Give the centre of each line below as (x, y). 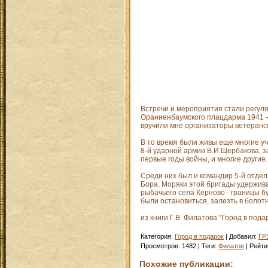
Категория (156, 236)
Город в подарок (199, 236)
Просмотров (159, 246)
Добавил (242, 236)
